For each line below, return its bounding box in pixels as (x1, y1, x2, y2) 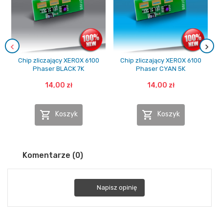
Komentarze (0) (21, 150, 83, 160)
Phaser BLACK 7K (33, 65, 84, 72)
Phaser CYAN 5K (136, 65, 185, 72)
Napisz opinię (97, 183, 137, 191)
